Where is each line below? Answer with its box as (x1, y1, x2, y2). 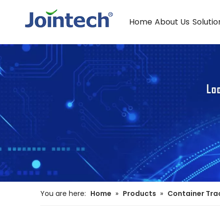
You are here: (40, 188, 86, 198)
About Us (154, 16, 190, 27)
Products (123, 188, 156, 198)
